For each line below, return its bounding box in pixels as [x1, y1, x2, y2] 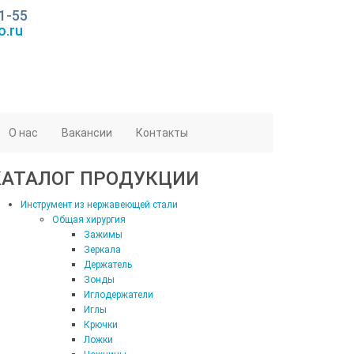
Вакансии [62, 126, 112, 139]
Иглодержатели [84, 289, 153, 300]
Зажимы [84, 229, 122, 240]
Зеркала [84, 244, 121, 255]
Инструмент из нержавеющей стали [21, 199, 178, 210]
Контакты [136, 126, 188, 139]
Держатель [84, 259, 132, 270]
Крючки [84, 319, 118, 330]
